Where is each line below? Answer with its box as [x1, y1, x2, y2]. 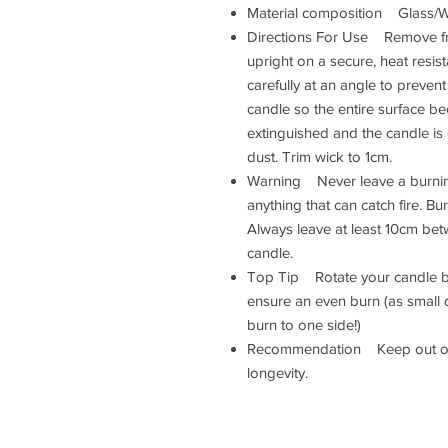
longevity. [247, 363, 308, 381]
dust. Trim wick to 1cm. [247, 147, 392, 165]
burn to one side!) [247, 315, 361, 333]
